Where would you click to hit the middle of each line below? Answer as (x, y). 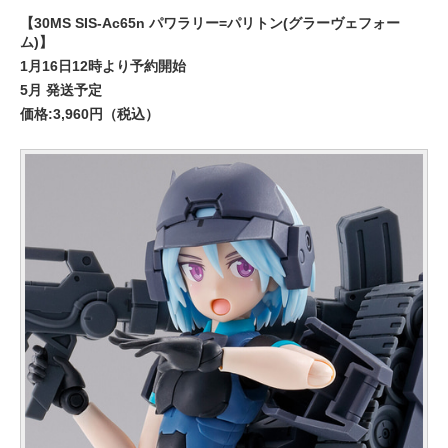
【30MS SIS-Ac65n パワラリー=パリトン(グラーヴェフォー (210, 23)
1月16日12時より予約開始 (103, 66)
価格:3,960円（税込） (89, 114)
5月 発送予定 (61, 90)
